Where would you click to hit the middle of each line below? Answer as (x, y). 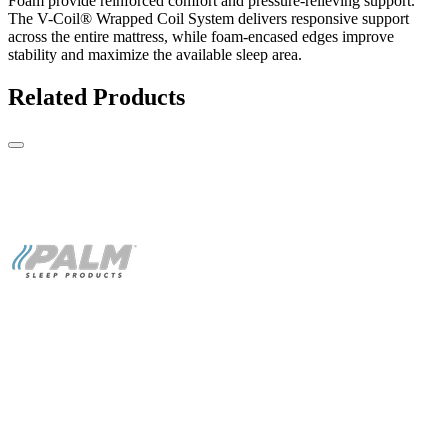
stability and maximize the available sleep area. (155, 54)
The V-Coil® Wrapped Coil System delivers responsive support (208, 18)
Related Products (96, 96)
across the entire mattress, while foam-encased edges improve (201, 36)
